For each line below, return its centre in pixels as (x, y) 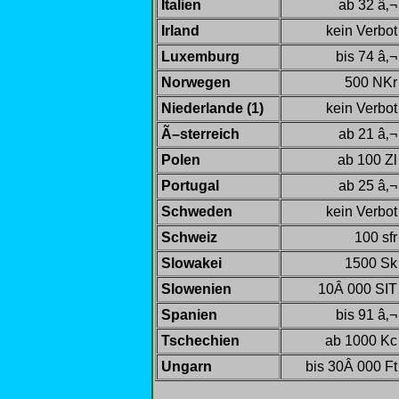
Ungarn (187, 366)
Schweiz (189, 237)
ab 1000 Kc (361, 340)
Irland (180, 30)
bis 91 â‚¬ (366, 314)
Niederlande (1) (212, 108)
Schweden (197, 211)
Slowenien (196, 289)
